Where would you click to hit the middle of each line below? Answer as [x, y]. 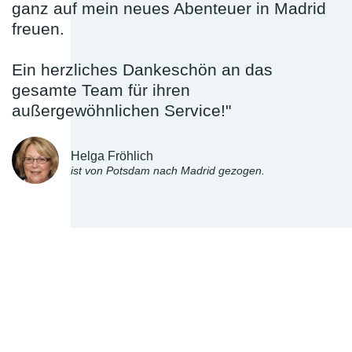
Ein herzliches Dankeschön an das [142, 70]
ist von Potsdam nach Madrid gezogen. [168, 171]
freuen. [38, 29]
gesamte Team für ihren [101, 90]
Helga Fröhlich [112, 156]
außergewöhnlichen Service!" [121, 111]
